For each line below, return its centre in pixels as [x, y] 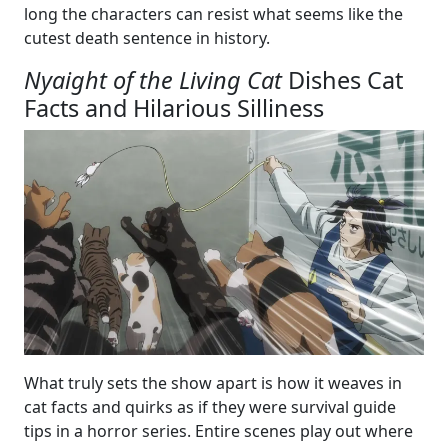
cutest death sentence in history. [147, 38]
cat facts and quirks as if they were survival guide [210, 407]
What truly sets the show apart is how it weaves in [213, 383]
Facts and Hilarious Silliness [174, 108]
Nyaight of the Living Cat [153, 80]
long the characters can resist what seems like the [213, 14]
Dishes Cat [342, 80]
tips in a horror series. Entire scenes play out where [218, 431]
